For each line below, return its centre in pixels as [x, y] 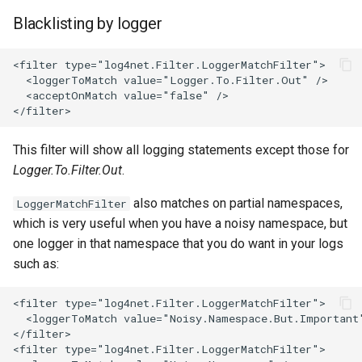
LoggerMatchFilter [72, 204]
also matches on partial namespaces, [236, 203]
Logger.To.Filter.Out [67, 170]
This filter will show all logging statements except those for [181, 150]
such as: [36, 264]
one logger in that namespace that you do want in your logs [178, 244]
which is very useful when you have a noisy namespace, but [180, 223]
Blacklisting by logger [88, 23]
